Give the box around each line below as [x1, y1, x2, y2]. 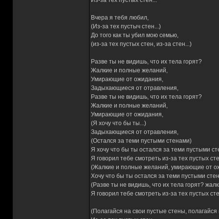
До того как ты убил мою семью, [91, 32, 178, 39]
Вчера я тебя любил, [91, 14, 149, 21]
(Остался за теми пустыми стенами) [91, 137, 192, 144]
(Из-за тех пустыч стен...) [91, 23, 161, 30]
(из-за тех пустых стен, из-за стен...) [91, 41, 192, 47]
